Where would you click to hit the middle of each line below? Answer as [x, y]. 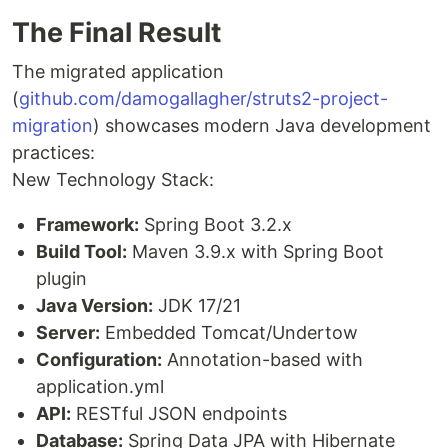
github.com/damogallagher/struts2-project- [203, 99]
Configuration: [99, 360]
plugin [61, 279]
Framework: [87, 225]
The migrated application [118, 72]
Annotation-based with [262, 360]
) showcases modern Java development [262, 126]
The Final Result [116, 33]
